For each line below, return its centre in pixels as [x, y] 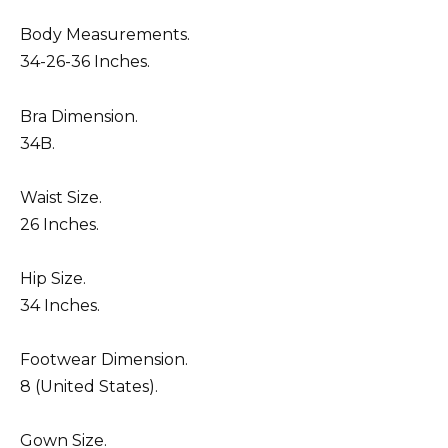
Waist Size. [61, 197]
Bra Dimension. [79, 116]
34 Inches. [60, 306]
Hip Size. [53, 279]
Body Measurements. [105, 35]
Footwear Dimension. [104, 360]
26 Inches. [59, 224]
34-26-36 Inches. [85, 62]
